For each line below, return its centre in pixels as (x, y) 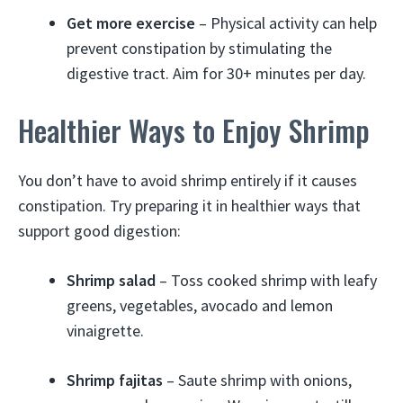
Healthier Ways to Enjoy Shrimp (194, 130)
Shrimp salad (111, 280)
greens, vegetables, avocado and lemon (200, 305)
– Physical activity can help (286, 23)
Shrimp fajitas (115, 380)
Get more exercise (131, 23)
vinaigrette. (105, 331)
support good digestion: (99, 231)
